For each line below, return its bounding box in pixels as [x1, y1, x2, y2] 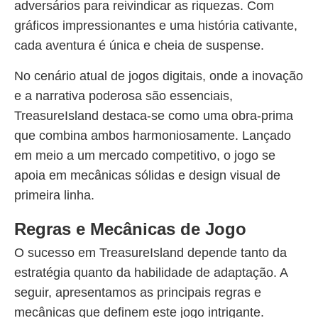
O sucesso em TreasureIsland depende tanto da [14, 246, 287, 260]
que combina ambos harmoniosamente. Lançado [14, 128, 291, 143]
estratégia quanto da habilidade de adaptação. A [14, 265, 287, 280]
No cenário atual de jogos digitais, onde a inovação [14, 69, 303, 83]
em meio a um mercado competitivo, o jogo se [14, 148, 275, 163]
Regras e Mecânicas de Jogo [14, 219, 246, 238]
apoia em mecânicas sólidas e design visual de [14, 168, 280, 182]
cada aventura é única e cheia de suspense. [14, 38, 264, 53]
